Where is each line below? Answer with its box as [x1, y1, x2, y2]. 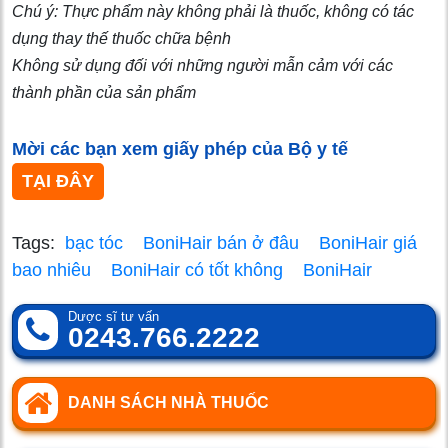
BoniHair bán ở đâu [143, 232, 299, 253]
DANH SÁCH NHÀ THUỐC [68, 393, 269, 411]
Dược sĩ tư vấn [68, 308, 159, 324]
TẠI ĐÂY [22, 170, 94, 191]
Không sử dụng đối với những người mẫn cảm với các [12, 56, 393, 74]
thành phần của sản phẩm [12, 83, 196, 101]
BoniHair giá [319, 232, 417, 253]
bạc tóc [65, 232, 123, 253]
